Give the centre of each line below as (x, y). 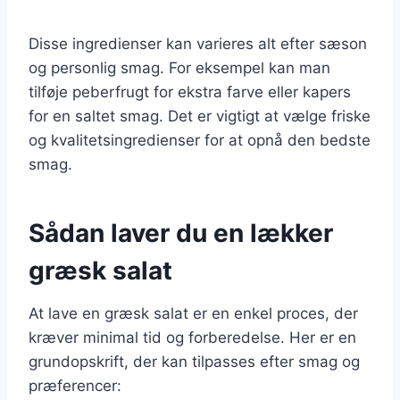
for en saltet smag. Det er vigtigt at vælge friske (200, 116)
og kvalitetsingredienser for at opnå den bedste (200, 140)
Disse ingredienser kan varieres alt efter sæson (198, 43)
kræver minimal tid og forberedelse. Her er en (192, 337)
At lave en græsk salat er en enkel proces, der (193, 313)
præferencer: (75, 385)
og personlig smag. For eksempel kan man (179, 67)
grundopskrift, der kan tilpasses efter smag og (194, 361)
